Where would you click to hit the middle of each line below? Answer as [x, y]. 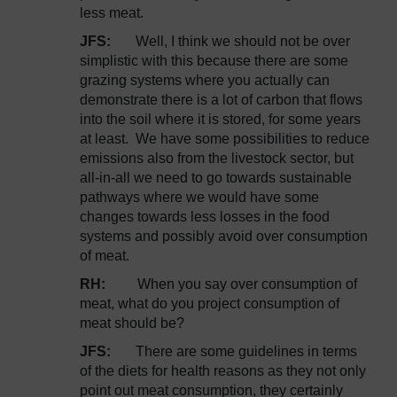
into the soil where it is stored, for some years [220, 119]
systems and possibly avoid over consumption [224, 236]
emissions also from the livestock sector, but [217, 158]
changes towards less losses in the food [205, 217]
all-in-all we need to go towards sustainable [216, 178]
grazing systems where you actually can [205, 80]
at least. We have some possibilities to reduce [225, 139]
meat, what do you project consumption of [210, 304]
